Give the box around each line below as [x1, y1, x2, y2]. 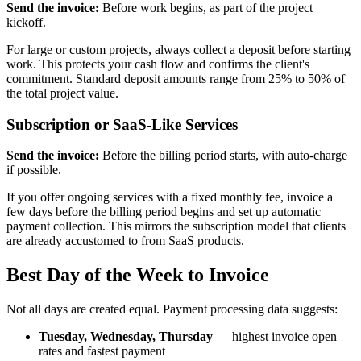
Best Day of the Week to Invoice [6, 264, 269, 286]
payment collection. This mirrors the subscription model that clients [6, 219, 346, 234]
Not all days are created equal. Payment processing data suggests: [6, 302, 338, 317]
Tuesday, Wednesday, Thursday [39, 330, 213, 344]
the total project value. [6, 85, 118, 100]
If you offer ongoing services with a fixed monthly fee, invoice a [6, 190, 333, 205]
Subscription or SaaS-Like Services [6, 115, 238, 133]
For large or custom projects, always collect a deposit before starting [6, 42, 351, 56]
